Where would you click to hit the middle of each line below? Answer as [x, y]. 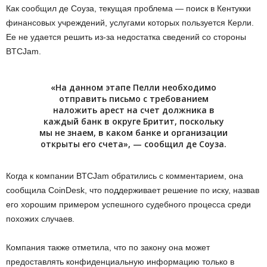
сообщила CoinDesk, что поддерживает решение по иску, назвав [133, 190]
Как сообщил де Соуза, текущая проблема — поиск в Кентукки [128, 9]
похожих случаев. [40, 219]
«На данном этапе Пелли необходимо [133, 88]
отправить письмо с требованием [133, 99]
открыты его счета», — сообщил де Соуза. [133, 144]
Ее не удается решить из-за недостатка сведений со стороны [126, 37]
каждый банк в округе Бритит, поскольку [133, 122]
